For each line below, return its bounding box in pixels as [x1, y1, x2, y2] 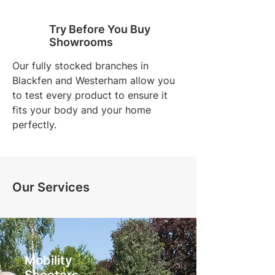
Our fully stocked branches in [12, 60, 149, 72]
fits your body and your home [12, 104, 151, 117]
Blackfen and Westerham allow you [12, 74, 175, 87]
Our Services [12, 180, 90, 195]
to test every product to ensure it [12, 89, 168, 102]
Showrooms [49, 36, 113, 49]
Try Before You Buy [49, 23, 150, 36]
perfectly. [12, 118, 56, 131]
